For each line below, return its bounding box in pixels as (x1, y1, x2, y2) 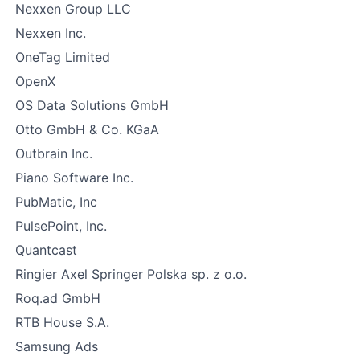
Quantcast (15, 242, 77, 258)
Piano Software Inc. (15, 170, 133, 186)
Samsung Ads (15, 338, 98, 354)
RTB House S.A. (15, 314, 109, 330)
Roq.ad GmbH (15, 290, 100, 306)
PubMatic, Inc (15, 194, 97, 210)
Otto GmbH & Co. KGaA (15, 121, 159, 137)
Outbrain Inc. (15, 145, 92, 162)
